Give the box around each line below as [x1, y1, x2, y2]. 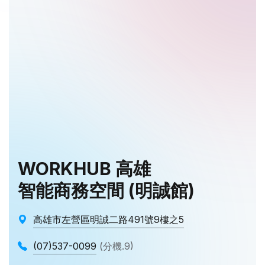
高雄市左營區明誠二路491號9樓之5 [33, 214, 184, 225]
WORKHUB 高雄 [18, 158, 151, 179]
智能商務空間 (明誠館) [18, 180, 195, 201]
